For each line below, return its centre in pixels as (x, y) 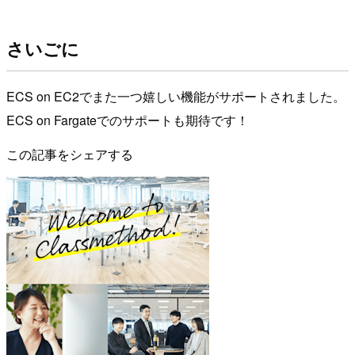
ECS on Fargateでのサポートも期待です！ (128, 120)
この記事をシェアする (70, 155)
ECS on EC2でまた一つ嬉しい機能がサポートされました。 (176, 97)
